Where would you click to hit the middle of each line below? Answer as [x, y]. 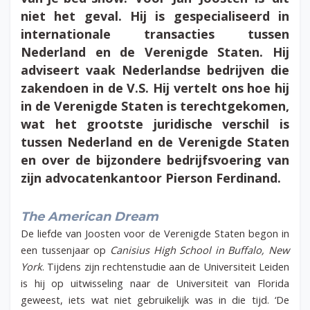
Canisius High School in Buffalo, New [199, 250]
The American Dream [90, 217]
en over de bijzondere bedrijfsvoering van [155, 159]
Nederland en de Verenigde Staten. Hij [155, 52]
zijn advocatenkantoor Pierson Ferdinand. [153, 177]
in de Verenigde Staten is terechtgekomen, [155, 106]
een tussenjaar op [65, 250]
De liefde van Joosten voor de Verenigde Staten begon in [155, 234]
